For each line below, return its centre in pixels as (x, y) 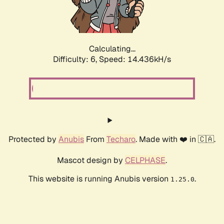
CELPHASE (145, 160)
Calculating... (112, 49)
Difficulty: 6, (76, 59)
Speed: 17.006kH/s (135, 59)
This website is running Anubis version (99, 179)
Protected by (33, 139)
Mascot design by (91, 160)
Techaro (121, 139)
